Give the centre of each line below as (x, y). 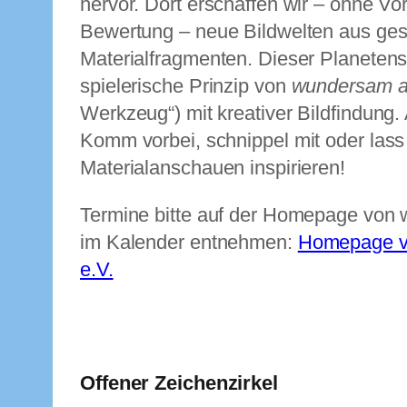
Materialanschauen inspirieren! (213, 168)
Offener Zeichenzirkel (179, 383)
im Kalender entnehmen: (189, 243)
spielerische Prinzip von (186, 86)
